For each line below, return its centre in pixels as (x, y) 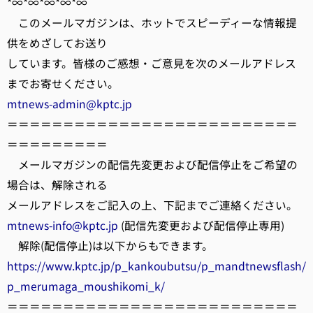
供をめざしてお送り (57, 43)
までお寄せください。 (63, 83)
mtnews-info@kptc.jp (63, 225)
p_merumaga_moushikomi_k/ (86, 286)
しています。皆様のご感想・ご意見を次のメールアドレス (152, 63)
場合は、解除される (57, 185)
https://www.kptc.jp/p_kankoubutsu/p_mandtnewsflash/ (156, 266)
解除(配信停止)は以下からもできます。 (110, 246)
